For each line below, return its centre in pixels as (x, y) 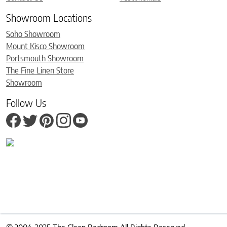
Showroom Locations (49, 17)
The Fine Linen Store (40, 70)
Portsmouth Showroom (45, 58)
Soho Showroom (33, 34)
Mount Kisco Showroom (45, 46)
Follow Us (26, 102)
